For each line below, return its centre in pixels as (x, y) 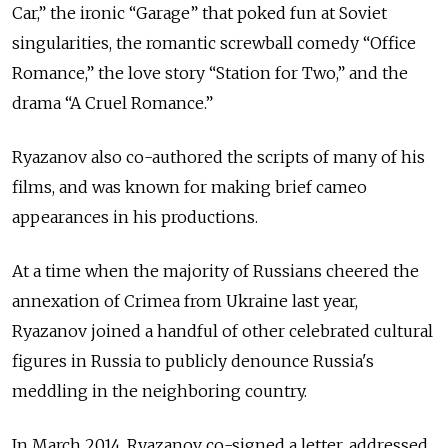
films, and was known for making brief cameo (189, 187)
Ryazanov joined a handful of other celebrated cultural (222, 331)
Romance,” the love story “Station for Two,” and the (210, 73)
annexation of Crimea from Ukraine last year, (185, 301)
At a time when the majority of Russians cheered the (215, 271)
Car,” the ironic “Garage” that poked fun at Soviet (199, 13)
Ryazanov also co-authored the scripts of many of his (218, 157)
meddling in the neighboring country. (159, 391)
